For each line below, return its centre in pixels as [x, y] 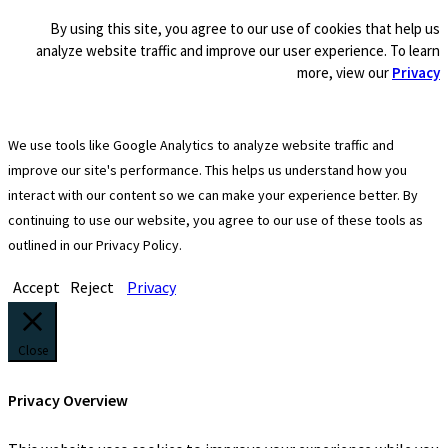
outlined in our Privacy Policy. [95, 244]
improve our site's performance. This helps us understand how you [207, 169]
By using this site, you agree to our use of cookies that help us [245, 28]
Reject [92, 286]
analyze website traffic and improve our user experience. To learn [238, 50]
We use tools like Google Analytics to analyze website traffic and [201, 144]
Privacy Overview [68, 399]
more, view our [344, 72]
